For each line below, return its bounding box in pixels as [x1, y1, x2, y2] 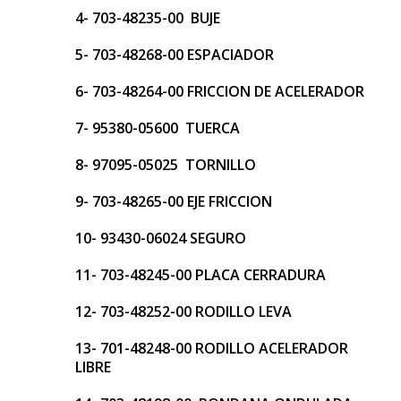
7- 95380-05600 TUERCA [75, 118, 240, 139]
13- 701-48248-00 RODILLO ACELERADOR [75, 338, 348, 359]
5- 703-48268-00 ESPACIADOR [75, 45, 274, 65]
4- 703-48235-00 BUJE [75, 8, 220, 29]
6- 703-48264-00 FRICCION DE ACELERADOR [75, 81, 364, 102]
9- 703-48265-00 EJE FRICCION [75, 192, 272, 212]
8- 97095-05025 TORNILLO [75, 155, 256, 175]
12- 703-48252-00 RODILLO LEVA [75, 302, 292, 322]
